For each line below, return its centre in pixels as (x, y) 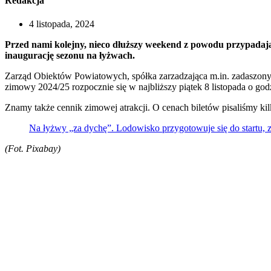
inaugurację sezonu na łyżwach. (70, 56)
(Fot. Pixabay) (33, 149)
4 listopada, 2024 (62, 24)
